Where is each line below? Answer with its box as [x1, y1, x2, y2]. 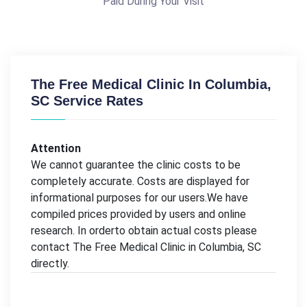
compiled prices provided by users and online [31, 207, 246, 221]
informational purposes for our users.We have [31, 191, 248, 204]
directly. [31, 256, 69, 270]
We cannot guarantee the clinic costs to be [31, 158, 241, 171]
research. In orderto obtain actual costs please [31, 223, 257, 237]
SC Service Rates [31, 93, 143, 108]
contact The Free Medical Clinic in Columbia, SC [31, 240, 261, 254]
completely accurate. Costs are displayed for [31, 174, 249, 188]
